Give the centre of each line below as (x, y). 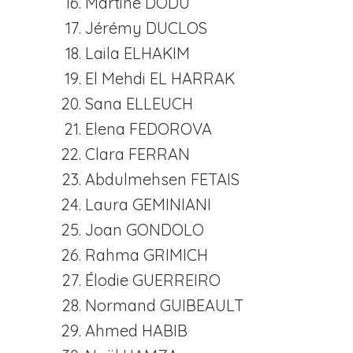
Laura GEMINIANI (148, 204)
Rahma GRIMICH (147, 255)
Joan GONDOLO (145, 230)
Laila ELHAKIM (137, 53)
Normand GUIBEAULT (164, 305)
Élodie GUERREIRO (153, 280)
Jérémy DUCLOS (146, 28)
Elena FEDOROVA (149, 129)
